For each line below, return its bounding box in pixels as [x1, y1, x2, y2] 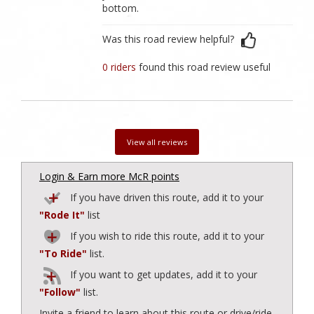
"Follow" [39, 285, 81, 299]
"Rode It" [39, 208, 85, 222]
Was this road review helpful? [102, 32, 235, 46]
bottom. [102, 1, 139, 15]
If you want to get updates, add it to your [67, 268, 257, 282]
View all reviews [127, 137, 187, 148]
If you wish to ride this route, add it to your [67, 229, 264, 243]
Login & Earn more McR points [39, 170, 179, 184]
